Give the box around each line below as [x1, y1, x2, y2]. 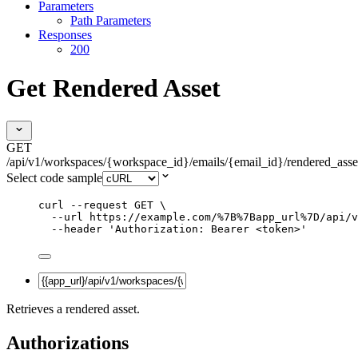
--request [70, 198, 128, 211]
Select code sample [6, 170, 102, 185]
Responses [38, 27, 92, 42]
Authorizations [6, 332, 129, 353]
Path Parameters [70, 13, 151, 27]
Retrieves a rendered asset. [6, 301, 140, 316]
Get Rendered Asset [6, 74, 221, 103]
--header [51, 222, 102, 235]
